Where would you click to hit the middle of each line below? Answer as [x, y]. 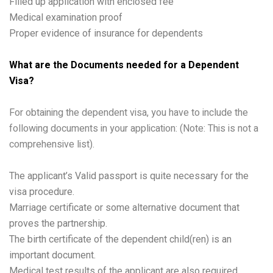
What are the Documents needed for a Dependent [124, 65]
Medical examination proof [66, 17]
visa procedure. [42, 191]
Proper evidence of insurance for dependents [106, 33]
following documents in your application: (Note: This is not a [134, 128]
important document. [52, 255]
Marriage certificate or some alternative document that [124, 207]
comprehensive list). [52, 144]
